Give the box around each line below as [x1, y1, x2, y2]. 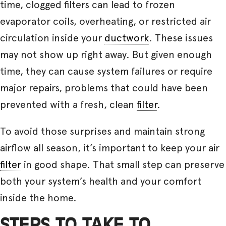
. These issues [149, 31, 213, 44]
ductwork [104, 31, 149, 44]
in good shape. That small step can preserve [21, 158, 224, 171]
